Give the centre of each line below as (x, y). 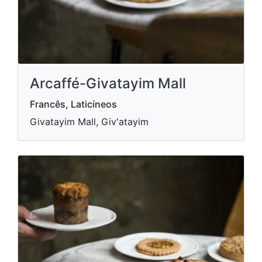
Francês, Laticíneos (73, 104)
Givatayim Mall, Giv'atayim (89, 122)
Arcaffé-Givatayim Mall (108, 83)
